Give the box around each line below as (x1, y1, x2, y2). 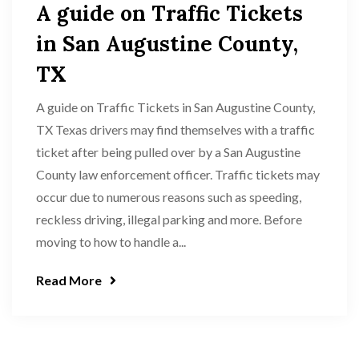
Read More (36, 272, 102, 288)
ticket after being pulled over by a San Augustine (36, 144, 301, 159)
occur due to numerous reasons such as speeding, (36, 189, 301, 204)
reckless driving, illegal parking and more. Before (36, 212, 302, 227)
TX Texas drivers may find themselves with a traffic (36, 122, 315, 137)
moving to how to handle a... (36, 234, 186, 249)
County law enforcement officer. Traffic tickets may (36, 167, 320, 182)
